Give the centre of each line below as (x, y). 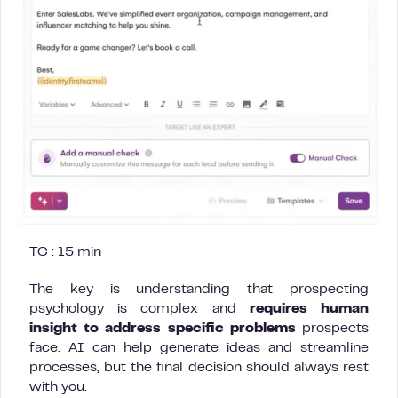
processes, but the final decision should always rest (199, 368)
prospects (332, 329)
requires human (309, 309)
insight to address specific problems (163, 329)
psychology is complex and (139, 309)
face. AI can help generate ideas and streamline (199, 348)
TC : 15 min (65, 252)
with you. (58, 387)
